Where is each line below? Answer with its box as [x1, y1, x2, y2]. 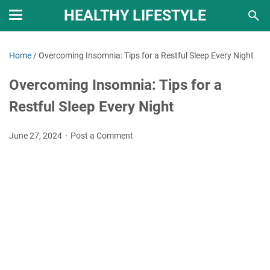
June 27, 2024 [9, 131, 64, 140]
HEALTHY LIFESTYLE [64, 7, 206, 24]
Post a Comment [71, 131, 133, 140]
